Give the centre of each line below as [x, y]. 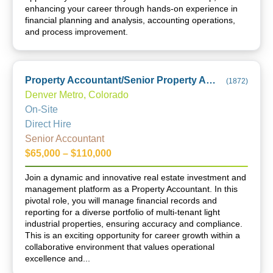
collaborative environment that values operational [120, 247]
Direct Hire [48, 124]
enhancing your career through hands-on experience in [131, 9]
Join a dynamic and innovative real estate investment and [136, 177]
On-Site [41, 109]
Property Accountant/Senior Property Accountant [211, 80]
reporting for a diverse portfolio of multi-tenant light [122, 212]
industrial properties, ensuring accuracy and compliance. [134, 224]
